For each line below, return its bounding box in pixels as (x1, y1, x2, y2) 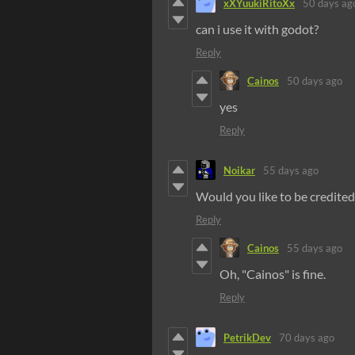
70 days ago (279, 330, 334, 344)
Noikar (223, 163, 255, 177)
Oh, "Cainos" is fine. (219, 266, 326, 282)
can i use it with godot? (196, 21, 319, 37)
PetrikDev (223, 330, 271, 344)
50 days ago (287, 74, 342, 87)
